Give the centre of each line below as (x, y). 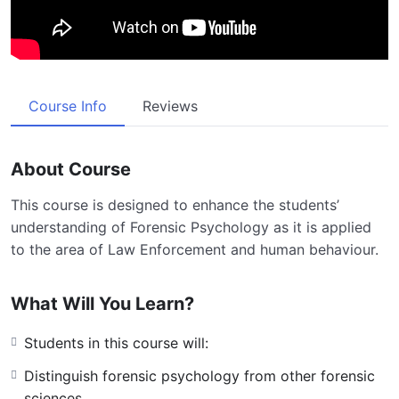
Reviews (170, 106)
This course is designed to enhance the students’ (175, 204)
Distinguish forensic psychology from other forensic (199, 375)
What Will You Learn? (102, 303)
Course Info (68, 106)
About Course (71, 169)
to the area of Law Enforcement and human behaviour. (195, 249)
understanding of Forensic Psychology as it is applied (191, 227)
